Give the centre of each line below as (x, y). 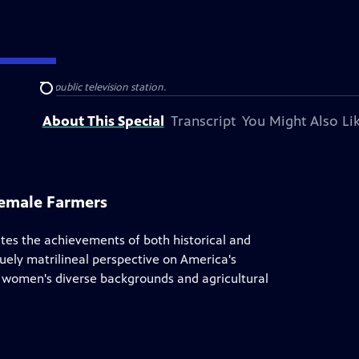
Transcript (203, 121)
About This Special (103, 121)
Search (59, 97)
